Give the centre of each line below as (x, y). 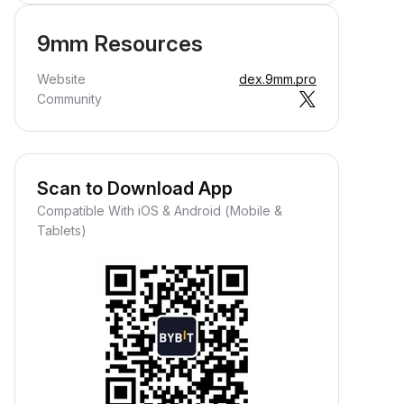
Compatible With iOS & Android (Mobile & (160, 211)
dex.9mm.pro (278, 79)
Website (61, 79)
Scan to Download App (135, 188)
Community (69, 99)
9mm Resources (120, 44)
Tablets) (62, 230)
